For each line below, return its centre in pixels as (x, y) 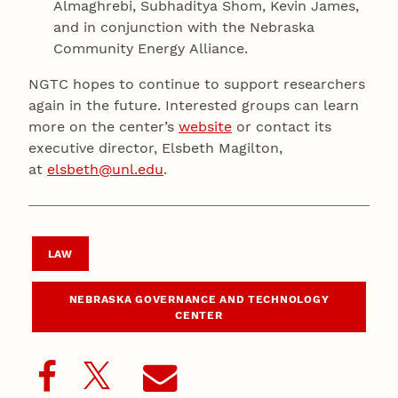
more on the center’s (103, 126)
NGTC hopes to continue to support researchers (197, 84)
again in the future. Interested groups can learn (194, 105)
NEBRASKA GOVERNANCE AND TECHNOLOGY (199, 299)
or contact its (282, 126)
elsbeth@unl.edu (105, 169)
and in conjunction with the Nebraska (184, 27)
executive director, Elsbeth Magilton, (155, 147)
